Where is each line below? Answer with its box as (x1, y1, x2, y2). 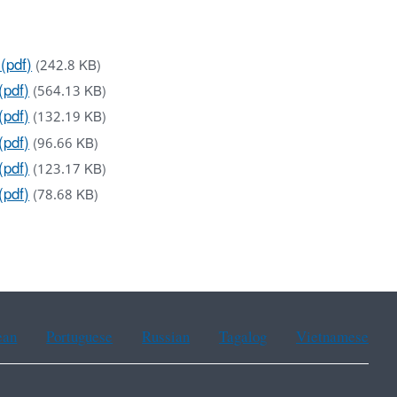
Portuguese (46, 322, 113, 354)
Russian (142, 322, 191, 354)
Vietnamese (295, 322, 369, 354)
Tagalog (219, 322, 268, 354)
